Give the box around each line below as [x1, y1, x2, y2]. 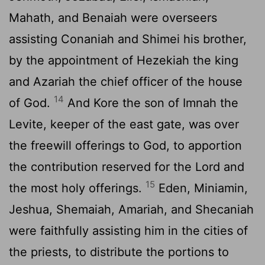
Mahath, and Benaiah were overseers [9, 10, 217, 25]
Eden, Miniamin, [155, 180, 248, 195]
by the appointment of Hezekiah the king [9, 53, 238, 67]
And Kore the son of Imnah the [64, 95, 238, 110]
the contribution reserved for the [9, 159, 195, 174]
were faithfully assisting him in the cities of [9, 223, 248, 238]
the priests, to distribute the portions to [9, 244, 229, 259]
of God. [9, 95, 54, 110]
